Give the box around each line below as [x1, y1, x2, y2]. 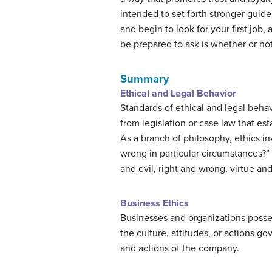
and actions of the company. [120, 242, 239, 254]
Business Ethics [120, 197, 189, 209]
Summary [120, 72, 169, 86]
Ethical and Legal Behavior [120, 87, 236, 100]
